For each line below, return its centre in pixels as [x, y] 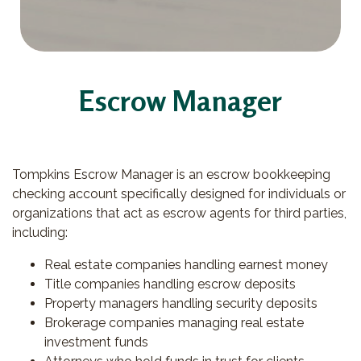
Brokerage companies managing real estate [174, 322]
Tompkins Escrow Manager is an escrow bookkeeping [171, 174]
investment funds [96, 342]
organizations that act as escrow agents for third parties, [179, 213]
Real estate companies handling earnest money [186, 264]
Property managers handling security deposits [181, 303]
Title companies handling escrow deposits [170, 284]
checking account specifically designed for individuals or [179, 193]
